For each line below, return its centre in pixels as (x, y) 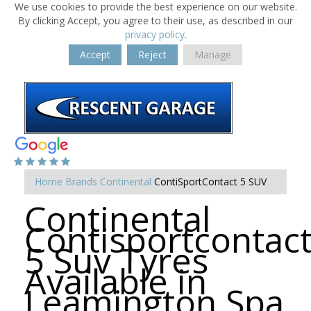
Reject (152, 54)
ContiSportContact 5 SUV (210, 182)
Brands (81, 182)
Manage (213, 54)
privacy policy (154, 34)
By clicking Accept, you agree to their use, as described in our (155, 20)
